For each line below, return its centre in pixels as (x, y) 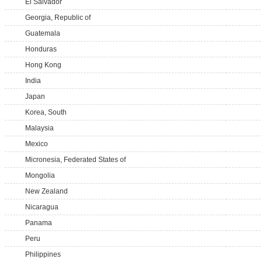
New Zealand (46, 191)
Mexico (37, 144)
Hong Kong (43, 65)
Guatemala (43, 33)
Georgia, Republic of (58, 18)
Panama (39, 223)
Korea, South (46, 112)
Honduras (41, 49)
